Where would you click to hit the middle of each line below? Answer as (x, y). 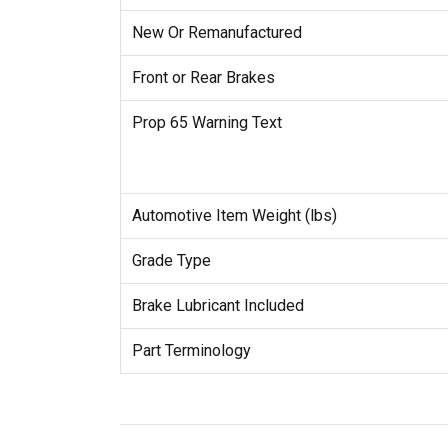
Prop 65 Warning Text (206, 123)
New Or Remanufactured (216, 33)
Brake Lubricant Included (217, 306)
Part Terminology (191, 351)
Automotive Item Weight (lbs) (234, 216)
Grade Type (171, 261)
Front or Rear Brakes (203, 78)
